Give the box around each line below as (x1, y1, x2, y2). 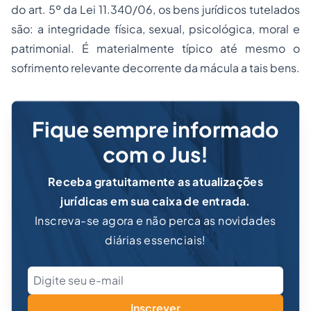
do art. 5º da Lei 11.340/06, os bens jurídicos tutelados (11, 2, 300, 17)
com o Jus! (103, 141, 208, 167)
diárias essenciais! (105, 233, 206, 247)
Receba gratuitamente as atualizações (47, 174, 264, 189)
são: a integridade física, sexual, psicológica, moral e (11, 22, 300, 36)
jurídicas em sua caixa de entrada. (60, 194, 251, 208)
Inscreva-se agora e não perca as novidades (35, 213, 276, 228)
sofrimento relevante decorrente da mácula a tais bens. (11, 60, 300, 75)
